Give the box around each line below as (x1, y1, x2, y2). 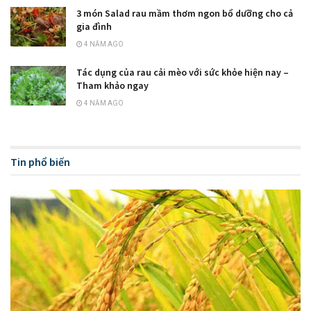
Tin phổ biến (10, 155, 70, 169)
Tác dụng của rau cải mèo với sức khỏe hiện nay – (76, 66, 289, 79)
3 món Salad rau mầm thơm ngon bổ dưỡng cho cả (76, 7, 293, 20)
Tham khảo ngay (76, 79, 149, 92)
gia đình (76, 20, 112, 33)
